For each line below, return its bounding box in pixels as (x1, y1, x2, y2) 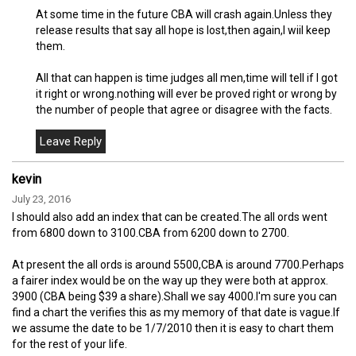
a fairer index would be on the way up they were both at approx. (12, 273, 328, 287)
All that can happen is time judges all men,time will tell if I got (36, 71, 338, 84)
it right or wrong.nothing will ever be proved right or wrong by (36, 87, 337, 100)
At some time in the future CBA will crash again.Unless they (36, 7, 332, 21)
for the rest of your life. (12, 337, 127, 350)
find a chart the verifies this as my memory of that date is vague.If (12, 305, 340, 319)
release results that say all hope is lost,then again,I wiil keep (36, 23, 331, 37)
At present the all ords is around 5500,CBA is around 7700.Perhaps (12, 257, 344, 271)
